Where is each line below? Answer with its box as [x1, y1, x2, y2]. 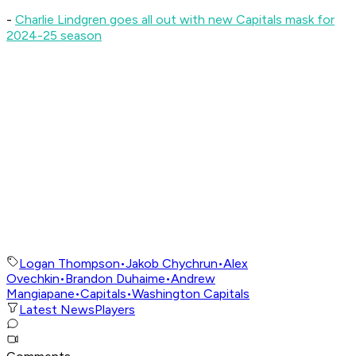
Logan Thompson [19, 256, 120, 272]
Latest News [19, 302, 95, 318]
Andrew [171, 271, 215, 287]
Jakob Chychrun [126, 256, 218, 272]
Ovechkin [6, 271, 60, 287]
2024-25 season [6, 28, 102, 44]
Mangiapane [6, 286, 75, 302]
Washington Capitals [132, 286, 250, 302]
